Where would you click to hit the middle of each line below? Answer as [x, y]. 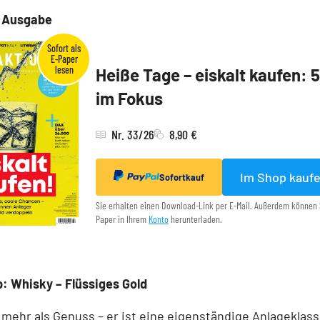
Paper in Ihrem [122, 219]
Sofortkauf [182, 177]
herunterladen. [195, 219]
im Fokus [129, 99]
